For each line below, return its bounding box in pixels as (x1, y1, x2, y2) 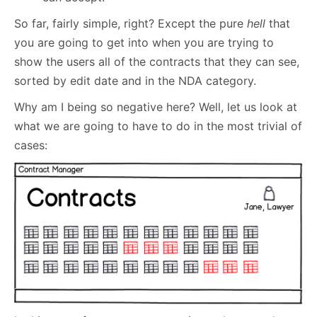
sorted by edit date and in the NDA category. (14, 74, 256, 88)
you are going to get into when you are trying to (14, 35, 274, 50)
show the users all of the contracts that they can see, (14, 54, 299, 69)
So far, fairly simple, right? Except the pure (14, 16, 247, 31)
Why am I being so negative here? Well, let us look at (14, 100, 297, 115)
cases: (14, 138, 47, 153)
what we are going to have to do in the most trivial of (14, 119, 302, 134)
